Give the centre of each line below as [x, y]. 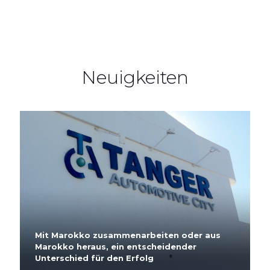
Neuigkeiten [135, 78]
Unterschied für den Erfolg [94, 258]
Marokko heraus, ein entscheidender [116, 246]
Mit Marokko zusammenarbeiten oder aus [128, 235]
